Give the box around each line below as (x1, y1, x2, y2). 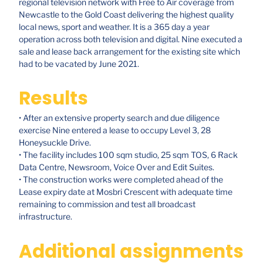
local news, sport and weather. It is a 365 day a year (19, 21, 210, 32)
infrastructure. (19, 211, 72, 222)
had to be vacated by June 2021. (19, 58, 139, 69)
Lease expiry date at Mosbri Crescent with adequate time (19, 187, 232, 197)
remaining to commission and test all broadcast (19, 199, 195, 210)
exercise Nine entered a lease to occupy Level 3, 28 (19, 125, 211, 136)
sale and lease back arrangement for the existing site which (19, 46, 240, 56)
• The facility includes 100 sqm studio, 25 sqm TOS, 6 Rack (19, 150, 238, 160)
